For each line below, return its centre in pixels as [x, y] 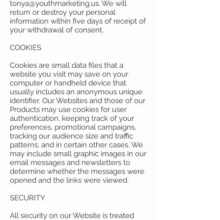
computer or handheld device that [68, 83]
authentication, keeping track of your [72, 118]
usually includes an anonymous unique [76, 92]
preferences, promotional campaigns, [73, 127]
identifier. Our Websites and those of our [78, 101]
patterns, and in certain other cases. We [76, 145]
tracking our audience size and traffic [71, 136]
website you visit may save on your [69, 74]
